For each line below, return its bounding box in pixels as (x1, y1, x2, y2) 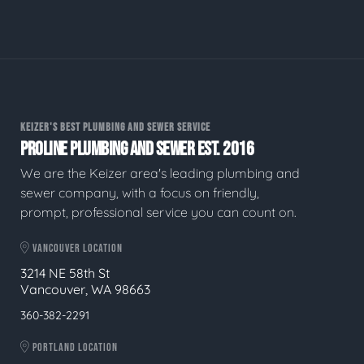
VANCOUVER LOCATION (30, 241, 123, 256)
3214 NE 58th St (20, 264, 110, 281)
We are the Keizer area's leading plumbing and (20, 165, 300, 182)
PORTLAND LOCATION (30, 340, 118, 354)
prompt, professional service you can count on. (20, 204, 297, 221)
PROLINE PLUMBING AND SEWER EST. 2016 (20, 137, 253, 162)
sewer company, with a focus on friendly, (20, 184, 259, 201)
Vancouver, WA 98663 (20, 280, 150, 297)
